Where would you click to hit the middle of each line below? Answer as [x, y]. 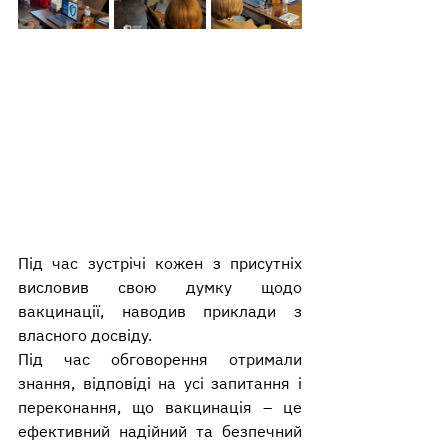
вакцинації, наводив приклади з [160, 311]
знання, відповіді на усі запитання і [160, 383]
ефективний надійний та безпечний [160, 431]
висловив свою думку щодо [160, 287]
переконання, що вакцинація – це [160, 407]
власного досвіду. [85, 335]
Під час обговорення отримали [160, 359]
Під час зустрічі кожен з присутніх [160, 263]
